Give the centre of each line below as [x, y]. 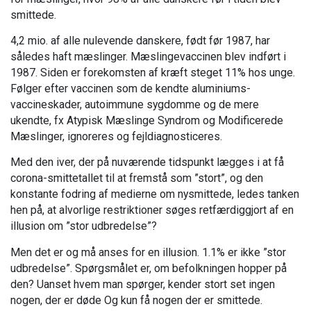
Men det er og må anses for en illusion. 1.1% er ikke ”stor [148, 252]
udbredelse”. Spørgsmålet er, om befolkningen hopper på [149, 268]
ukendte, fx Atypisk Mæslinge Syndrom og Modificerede [147, 121]
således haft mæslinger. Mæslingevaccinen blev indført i [148, 57]
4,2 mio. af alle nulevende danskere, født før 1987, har [140, 41]
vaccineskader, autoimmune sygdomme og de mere [135, 105]
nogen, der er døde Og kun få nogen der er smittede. [136, 300]
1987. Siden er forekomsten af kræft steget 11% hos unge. [153, 73]
